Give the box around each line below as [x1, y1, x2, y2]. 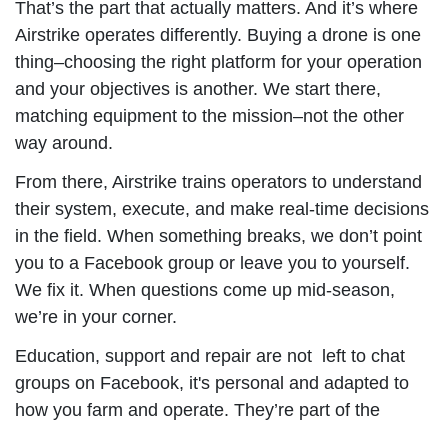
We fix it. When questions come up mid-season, [15, 279, 395, 300]
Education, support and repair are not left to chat [15, 345, 405, 366]
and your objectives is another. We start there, [15, 78, 381, 99]
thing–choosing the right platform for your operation [15, 51, 422, 72]
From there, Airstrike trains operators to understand [15, 171, 422, 192]
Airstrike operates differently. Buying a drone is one [15, 24, 421, 45]
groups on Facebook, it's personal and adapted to [15, 372, 409, 393]
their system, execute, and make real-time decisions [15, 198, 429, 219]
